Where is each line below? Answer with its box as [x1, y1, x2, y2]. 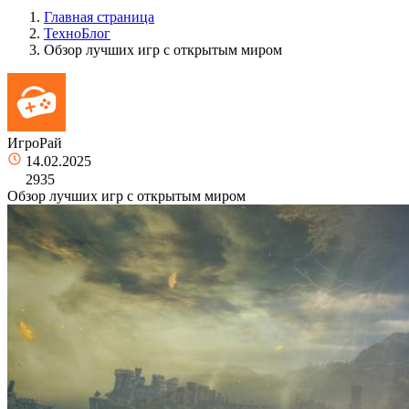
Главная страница [44, 8, 154, 25]
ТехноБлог [44, 25, 110, 41]
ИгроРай [7, 134, 62, 151]
